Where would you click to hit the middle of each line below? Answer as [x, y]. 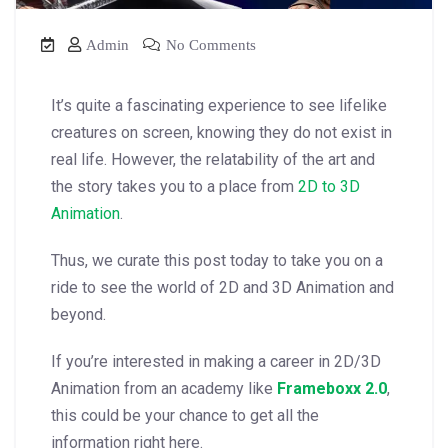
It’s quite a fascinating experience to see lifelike [219, 105]
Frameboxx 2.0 [332, 388]
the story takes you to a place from [174, 186]
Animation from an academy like [164, 388]
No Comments [209, 44]
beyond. [78, 314]
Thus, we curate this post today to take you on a [217, 260]
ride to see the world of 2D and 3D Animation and [222, 287]
